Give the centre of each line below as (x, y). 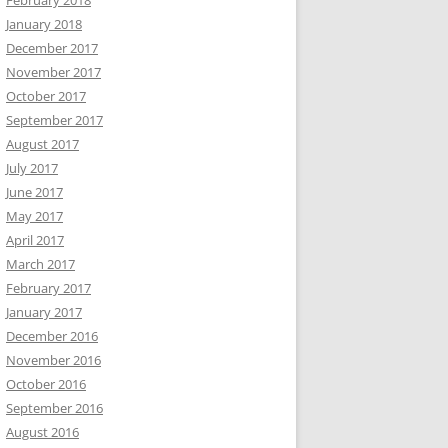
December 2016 (52, 336)
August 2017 (42, 144)
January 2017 (44, 312)
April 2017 (35, 240)
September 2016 (54, 408)
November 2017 (53, 72)
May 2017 (34, 216)
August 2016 (42, 432)
